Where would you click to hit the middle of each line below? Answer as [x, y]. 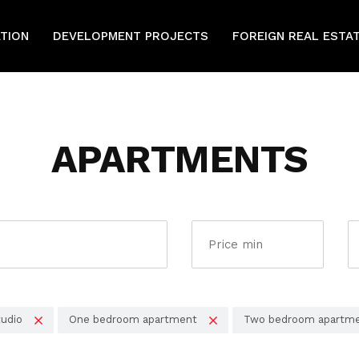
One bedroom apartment [133, 319]
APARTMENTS [179, 159]
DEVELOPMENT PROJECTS [131, 36]
